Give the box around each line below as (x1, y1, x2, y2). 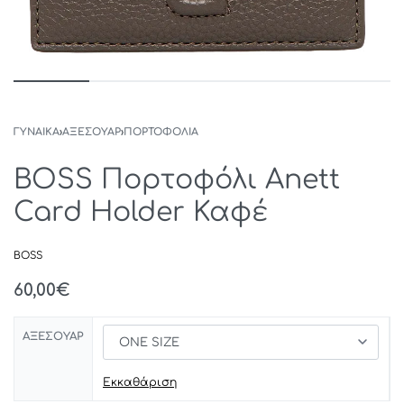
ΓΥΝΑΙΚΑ (14, 126, 60, 138)
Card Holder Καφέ (14, 197, 268, 227)
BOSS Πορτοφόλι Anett (14, 165, 340, 195)
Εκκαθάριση (103, 376, 177, 390)
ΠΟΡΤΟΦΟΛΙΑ (124, 126, 198, 138)
